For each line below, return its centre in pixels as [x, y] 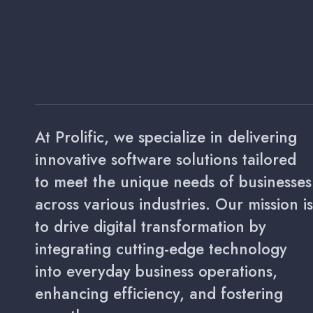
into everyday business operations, [156, 271]
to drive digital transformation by [151, 226]
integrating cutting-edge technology [161, 249]
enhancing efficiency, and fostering [159, 293]
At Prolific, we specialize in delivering [166, 137]
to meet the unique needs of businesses [173, 182]
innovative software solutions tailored [166, 159]
